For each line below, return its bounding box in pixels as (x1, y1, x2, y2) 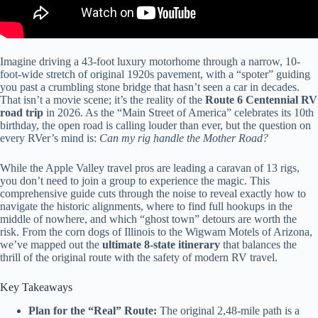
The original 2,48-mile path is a (157, 304, 300, 317)
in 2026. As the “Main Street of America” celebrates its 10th (43, 106, 314, 119)
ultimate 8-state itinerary (102, 238, 220, 251)
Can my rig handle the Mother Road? (99, 132, 268, 144)
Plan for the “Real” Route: (28, 304, 157, 317)
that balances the (220, 238, 297, 251)
